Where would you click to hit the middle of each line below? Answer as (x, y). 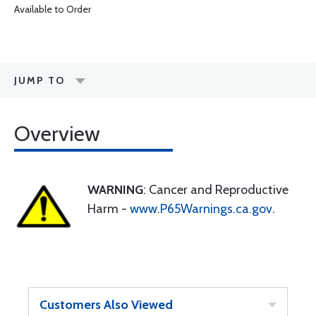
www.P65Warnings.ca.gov (201, 209)
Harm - (109, 209)
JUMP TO (39, 80)
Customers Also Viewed (106, 305)
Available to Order (53, 9)
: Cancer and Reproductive (216, 190)
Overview (57, 134)
